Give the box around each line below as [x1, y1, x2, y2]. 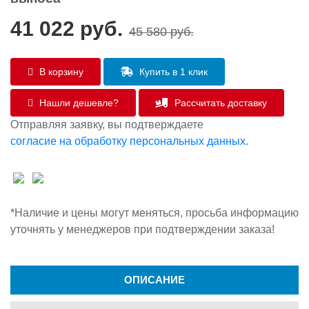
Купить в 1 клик [137, 66, 208, 77]
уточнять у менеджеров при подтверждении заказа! [10, 223, 275, 235]
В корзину [37, 66, 83, 77]
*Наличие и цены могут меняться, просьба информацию [10, 207, 299, 219]
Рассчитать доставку [172, 97, 267, 108]
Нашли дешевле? [37, 97, 119, 108]
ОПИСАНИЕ [124, 274, 185, 286]
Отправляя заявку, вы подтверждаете [10, 119, 203, 130]
